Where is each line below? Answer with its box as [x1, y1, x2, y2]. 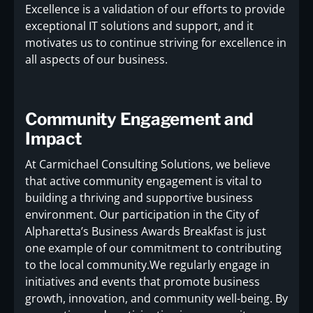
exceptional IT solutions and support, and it [25, 18, 254, 34]
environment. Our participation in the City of [25, 207, 259, 223]
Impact [25, 129, 82, 150]
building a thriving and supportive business [25, 190, 253, 206]
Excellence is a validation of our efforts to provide [25, 1, 285, 17]
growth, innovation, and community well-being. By [25, 291, 288, 307]
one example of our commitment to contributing [25, 240, 282, 256]
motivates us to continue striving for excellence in [25, 35, 286, 51]
